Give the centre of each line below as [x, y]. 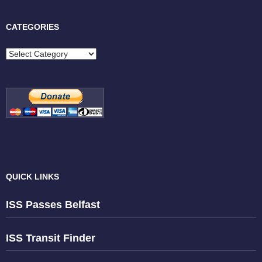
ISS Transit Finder [51, 238]
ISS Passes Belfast [53, 205]
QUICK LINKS [32, 177]
